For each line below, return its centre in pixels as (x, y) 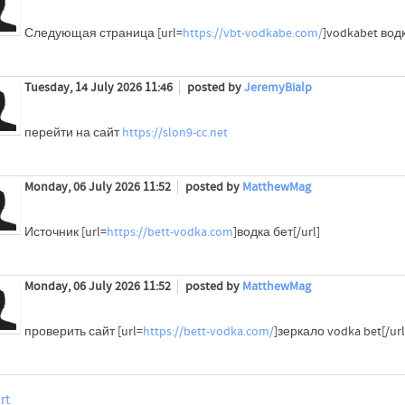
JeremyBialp (278, 88)
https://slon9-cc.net (174, 133)
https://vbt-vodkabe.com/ (252, 34)
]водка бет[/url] (276, 233)
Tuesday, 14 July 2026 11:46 (99, 88)
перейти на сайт (73, 133)
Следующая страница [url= (103, 34)
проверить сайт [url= (83, 332)
